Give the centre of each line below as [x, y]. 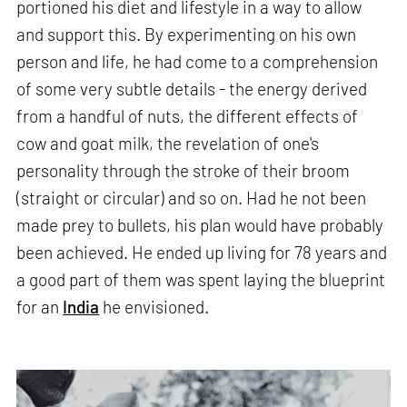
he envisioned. [154, 306]
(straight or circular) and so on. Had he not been [192, 197]
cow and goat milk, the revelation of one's [168, 143]
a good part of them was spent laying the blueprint [201, 279]
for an [40, 306]
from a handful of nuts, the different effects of [188, 115]
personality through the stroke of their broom [184, 170]
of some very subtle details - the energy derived [192, 88]
